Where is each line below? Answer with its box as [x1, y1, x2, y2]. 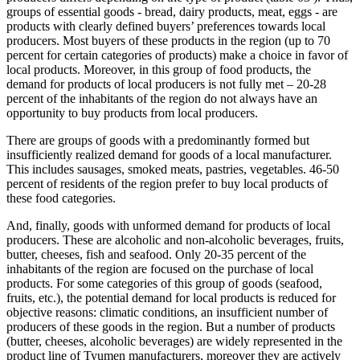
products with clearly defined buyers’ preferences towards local [6, 18, 325, 33]
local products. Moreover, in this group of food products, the [6, 62, 311, 76]
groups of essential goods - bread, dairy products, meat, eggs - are [6, 4, 337, 18]
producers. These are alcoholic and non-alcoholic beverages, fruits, [6, 232, 344, 247]
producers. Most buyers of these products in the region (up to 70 [6, 33, 330, 47]
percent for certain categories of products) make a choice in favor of [6, 47, 348, 62]
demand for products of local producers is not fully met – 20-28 [6, 76, 326, 91]
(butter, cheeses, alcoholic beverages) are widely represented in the [6, 333, 342, 348]
